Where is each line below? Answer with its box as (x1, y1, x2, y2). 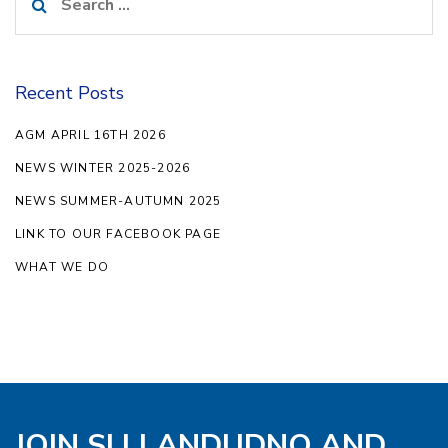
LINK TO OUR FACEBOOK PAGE (15, 226, 221, 243)
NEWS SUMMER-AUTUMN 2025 (15, 193, 222, 210)
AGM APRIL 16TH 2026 (15, 127, 166, 144)
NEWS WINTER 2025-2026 (15, 160, 191, 177)
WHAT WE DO (15, 259, 109, 276)
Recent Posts (15, 81, 124, 106)
